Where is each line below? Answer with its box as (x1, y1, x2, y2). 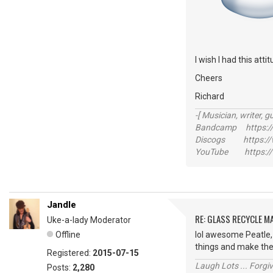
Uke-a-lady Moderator (47, 215, 131, 225)
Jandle (47, 199, 76, 210)
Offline (55, 230, 80, 239)
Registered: (47, 248, 93, 258)
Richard (195, 91, 233, 101)
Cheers (195, 73, 222, 83)
